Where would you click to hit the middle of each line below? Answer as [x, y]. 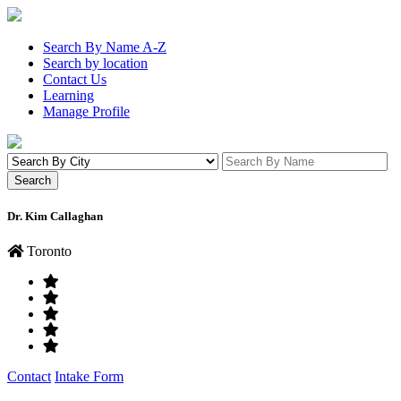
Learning [68, 95]
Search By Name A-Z [105, 47]
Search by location [95, 63]
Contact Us [75, 79]
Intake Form [89, 377]
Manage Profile [86, 111]
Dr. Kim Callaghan [55, 217]
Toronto [47, 252]
